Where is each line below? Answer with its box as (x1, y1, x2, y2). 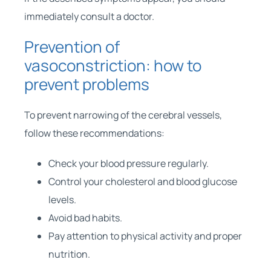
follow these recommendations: (24, 126, 165, 140)
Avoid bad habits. (48, 211, 122, 224)
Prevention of (24, 35, 120, 57)
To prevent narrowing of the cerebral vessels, (24, 108, 222, 122)
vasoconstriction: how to (24, 54, 201, 76)
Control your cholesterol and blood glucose (48, 174, 237, 188)
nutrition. (48, 247, 90, 261)
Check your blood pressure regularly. (48, 156, 209, 170)
